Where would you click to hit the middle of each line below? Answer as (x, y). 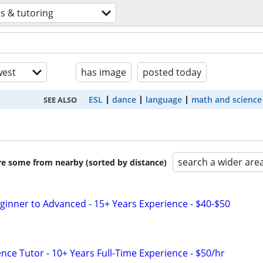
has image (104, 72)
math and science (226, 100)
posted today (172, 72)
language (163, 100)
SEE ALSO (60, 100)
